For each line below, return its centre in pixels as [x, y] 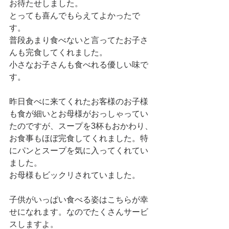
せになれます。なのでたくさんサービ [79, 212]
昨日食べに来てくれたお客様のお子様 [79, 101]
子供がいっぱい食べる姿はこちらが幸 [79, 199]
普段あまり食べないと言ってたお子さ [79, 40]
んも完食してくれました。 [59, 52]
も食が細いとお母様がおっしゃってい [79, 113]
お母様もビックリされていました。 [75, 175]
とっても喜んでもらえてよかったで [75, 15]
